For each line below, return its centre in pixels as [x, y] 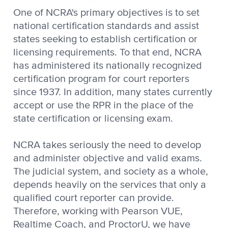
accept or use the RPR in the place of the [103, 106]
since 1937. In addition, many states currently [113, 92]
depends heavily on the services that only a [110, 185]
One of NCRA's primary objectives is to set [106, 13]
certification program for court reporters [101, 79]
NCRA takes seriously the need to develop [107, 145]
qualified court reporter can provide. [94, 198]
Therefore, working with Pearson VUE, [98, 211]
